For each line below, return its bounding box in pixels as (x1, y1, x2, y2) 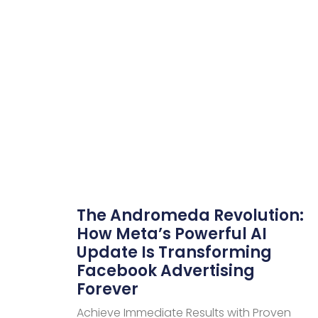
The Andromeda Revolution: (76, 204, 304, 226)
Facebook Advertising (76, 259, 255, 282)
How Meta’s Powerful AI (76, 222, 267, 245)
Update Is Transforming (76, 241, 272, 263)
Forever (76, 278, 138, 300)
